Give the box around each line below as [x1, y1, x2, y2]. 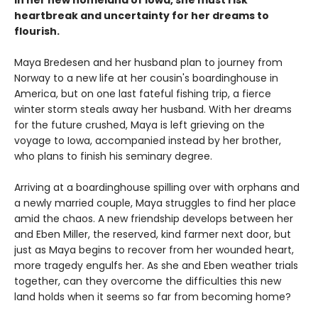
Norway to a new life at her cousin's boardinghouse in [14, 71, 278, 86]
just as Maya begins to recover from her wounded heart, [14, 243, 294, 258]
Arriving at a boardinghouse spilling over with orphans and [14, 180, 300, 195]
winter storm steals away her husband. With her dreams [14, 102, 292, 117]
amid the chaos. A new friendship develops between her [14, 212, 293, 226]
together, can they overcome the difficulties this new [14, 274, 281, 289]
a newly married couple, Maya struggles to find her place [14, 196, 296, 211]
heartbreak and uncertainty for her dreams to [14, 9, 269, 23]
